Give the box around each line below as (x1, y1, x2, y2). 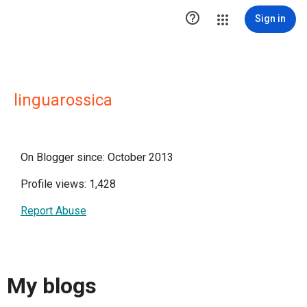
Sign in (255, 13, 286, 24)
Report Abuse (21, 204, 86, 217)
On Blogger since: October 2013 (21, 151, 173, 164)
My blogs (7, 273, 97, 299)
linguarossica (14, 90, 112, 110)
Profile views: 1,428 (21, 177, 116, 191)
